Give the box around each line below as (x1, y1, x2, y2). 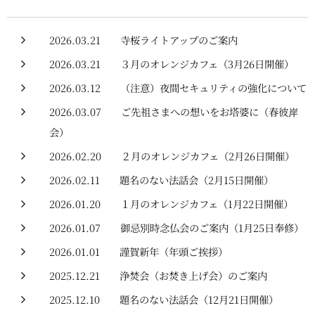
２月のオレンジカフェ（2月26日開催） (121, 148, 295, 163)
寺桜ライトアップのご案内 (120, 32, 238, 47)
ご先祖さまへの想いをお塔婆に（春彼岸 (121, 104, 298, 119)
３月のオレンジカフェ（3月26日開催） (120, 56, 294, 71)
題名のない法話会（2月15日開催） (120, 172, 274, 187)
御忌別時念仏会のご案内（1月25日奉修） (120, 220, 304, 235)
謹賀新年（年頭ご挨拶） (120, 244, 228, 259)
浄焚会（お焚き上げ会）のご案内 (120, 268, 267, 283)
